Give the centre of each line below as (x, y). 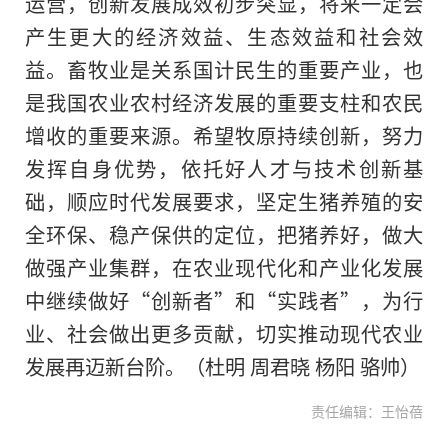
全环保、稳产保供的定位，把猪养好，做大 (224, 234)
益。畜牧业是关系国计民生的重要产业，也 (224, 69)
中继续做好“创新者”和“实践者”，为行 (224, 300)
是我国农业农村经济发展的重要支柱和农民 (224, 102)
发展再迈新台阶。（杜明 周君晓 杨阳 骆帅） (222, 366)
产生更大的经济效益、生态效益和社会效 (224, 36)
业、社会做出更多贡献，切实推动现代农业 (224, 333)
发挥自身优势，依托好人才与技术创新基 (224, 168)
